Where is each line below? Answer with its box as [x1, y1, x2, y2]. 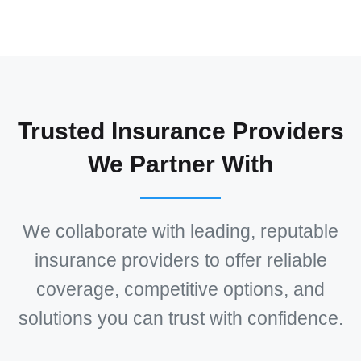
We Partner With [88, 151, 273, 178]
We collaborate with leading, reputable [23, 222, 338, 243]
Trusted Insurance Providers [17, 118, 344, 145]
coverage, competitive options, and [36, 280, 325, 301]
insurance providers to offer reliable [34, 251, 327, 272]
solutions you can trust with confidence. [18, 309, 343, 330]
